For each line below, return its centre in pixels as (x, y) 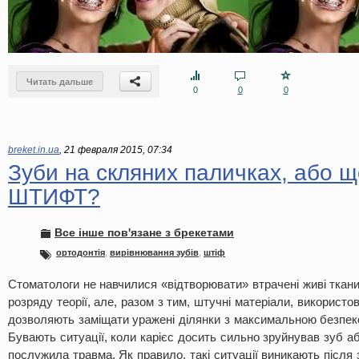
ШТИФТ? (54, 197)
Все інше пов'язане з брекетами (144, 232)
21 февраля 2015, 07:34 (118, 150)
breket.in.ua (34, 150)
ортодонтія (81, 252)
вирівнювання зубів (154, 252)
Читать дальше (60, 82)
